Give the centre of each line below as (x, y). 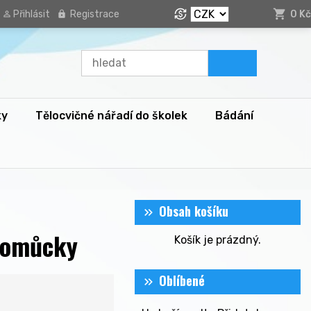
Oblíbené (182, 280)
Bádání (234, 116)
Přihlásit (32, 14)
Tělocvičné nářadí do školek (111, 116)
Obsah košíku (194, 211)
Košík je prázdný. (218, 240)
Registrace (95, 14)
